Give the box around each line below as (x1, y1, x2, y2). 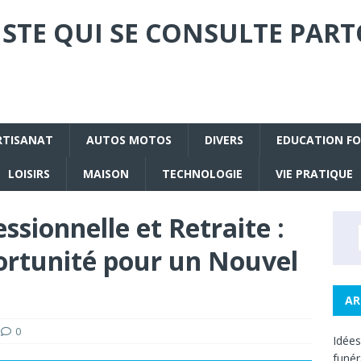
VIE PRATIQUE (276, 166, 353, 181)
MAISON (83, 166, 129, 181)
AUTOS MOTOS (86, 132, 172, 147)
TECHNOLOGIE (162, 166, 243, 181)
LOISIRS (8, 166, 50, 181)
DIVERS (205, 132, 243, 147)
